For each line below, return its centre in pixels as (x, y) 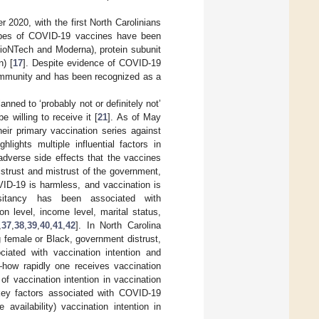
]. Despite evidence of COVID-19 (92, 63)
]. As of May (135, 117)
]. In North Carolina (118, 225)
